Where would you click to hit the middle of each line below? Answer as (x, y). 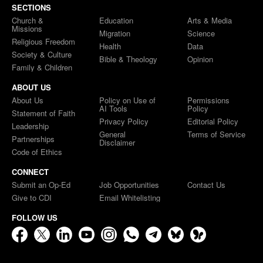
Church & (28, 21)
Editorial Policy (213, 122)
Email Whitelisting (130, 198)
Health (110, 46)
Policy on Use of (128, 100)
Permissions (208, 100)
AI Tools (114, 109)
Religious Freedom (43, 42)
